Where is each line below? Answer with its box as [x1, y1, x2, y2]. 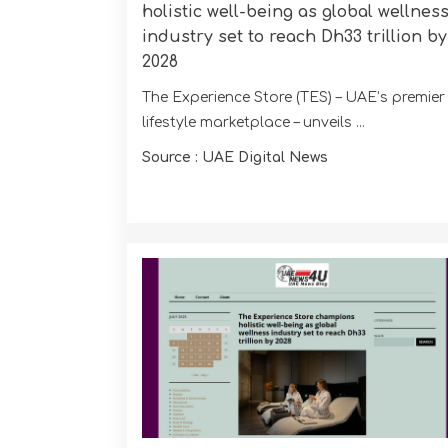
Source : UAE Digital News [142, 150, 328, 166]
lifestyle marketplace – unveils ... [142, 115, 365, 131]
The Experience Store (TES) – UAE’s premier [142, 90, 445, 106]
